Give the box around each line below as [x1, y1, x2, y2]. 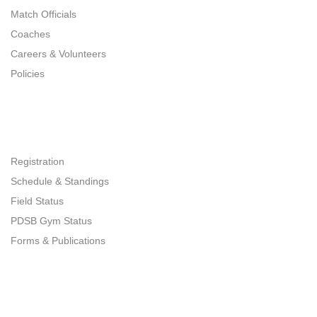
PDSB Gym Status [11, 215, 92, 226]
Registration [11, 156, 64, 167]
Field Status [11, 195, 64, 207]
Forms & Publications [11, 235, 105, 246]
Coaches [11, 28, 50, 40]
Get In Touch [11, 280, 92, 296]
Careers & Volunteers [11, 48, 106, 59]
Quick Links [11, 113, 83, 129]
